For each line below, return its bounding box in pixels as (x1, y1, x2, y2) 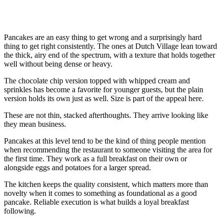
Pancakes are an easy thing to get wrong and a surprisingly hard (4, 33, 202, 42)
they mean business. (4, 120, 66, 129)
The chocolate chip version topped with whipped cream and (4, 76, 190, 85)
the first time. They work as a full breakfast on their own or (4, 154, 187, 163)
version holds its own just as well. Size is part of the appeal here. (4, 94, 204, 103)
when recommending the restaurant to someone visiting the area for (4, 146, 212, 154)
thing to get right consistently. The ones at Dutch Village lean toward (4, 42, 217, 51)
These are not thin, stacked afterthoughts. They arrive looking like (4, 111, 208, 120)
